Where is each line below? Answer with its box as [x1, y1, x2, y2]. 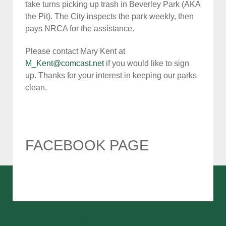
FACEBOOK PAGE [25, 137, 149, 153]
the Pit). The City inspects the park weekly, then [25, 12, 194, 21]
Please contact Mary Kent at [25, 47, 125, 56]
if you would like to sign [104, 59, 189, 68]
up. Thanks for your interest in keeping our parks [25, 71, 197, 80]
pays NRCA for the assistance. [25, 24, 134, 33]
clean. [25, 83, 47, 92]
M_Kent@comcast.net [25, 59, 104, 68]
